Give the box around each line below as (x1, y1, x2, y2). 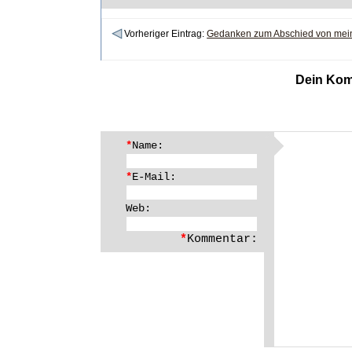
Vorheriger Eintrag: (124, 27, 207, 39)
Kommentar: (187, 233, 258, 245)
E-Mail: (132, 170, 176, 183)
